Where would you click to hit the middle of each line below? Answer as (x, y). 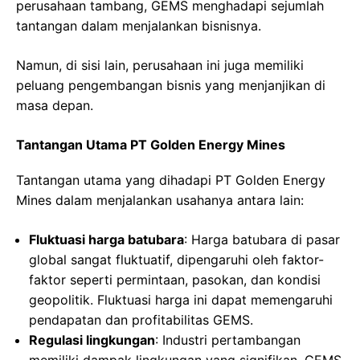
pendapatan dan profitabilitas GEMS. (141, 320)
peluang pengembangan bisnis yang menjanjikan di (171, 86)
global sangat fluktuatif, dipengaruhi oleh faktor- (176, 260)
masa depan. (55, 106)
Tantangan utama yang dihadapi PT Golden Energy (171, 180)
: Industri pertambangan (228, 340)
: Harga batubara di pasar (262, 240)
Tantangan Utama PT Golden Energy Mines (151, 145)
